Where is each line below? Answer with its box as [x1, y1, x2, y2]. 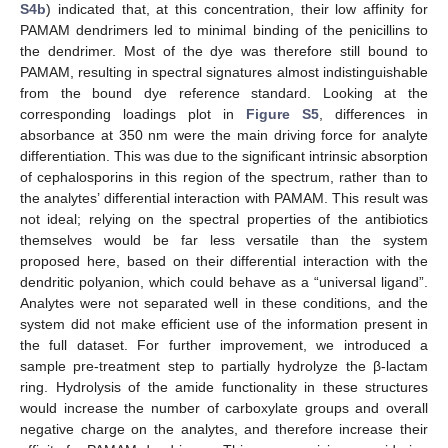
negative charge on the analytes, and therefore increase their [20, 421, 428, 438]
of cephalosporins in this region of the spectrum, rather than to [20, 169, 428, 186]
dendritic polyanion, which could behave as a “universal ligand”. [20, 274, 428, 291]
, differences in [319, 106, 428, 123]
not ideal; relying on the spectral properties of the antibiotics [20, 211, 428, 228]
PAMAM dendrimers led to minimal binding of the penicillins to [20, 22, 428, 39]
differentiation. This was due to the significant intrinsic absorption [20, 148, 428, 165]
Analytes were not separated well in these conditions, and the [20, 295, 428, 312]
